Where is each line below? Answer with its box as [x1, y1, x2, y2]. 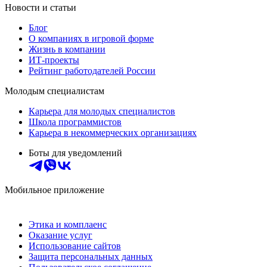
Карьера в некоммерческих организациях [29, 128, 197, 138]
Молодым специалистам [5, 86, 104, 97]
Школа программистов [29, 117, 122, 128]
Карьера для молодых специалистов [29, 106, 175, 117]
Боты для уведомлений [29, 148, 122, 159]
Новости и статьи [5, 2, 76, 13]
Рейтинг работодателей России [29, 66, 156, 76]
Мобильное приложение [5, 185, 104, 195]
